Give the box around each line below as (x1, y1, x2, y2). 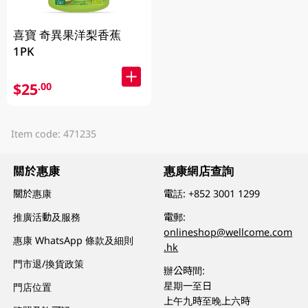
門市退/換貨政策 (13, 257, 85, 271)
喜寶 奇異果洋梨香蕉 (13, 26, 122, 43)
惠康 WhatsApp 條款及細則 (13, 234, 134, 247)
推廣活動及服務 (13, 210, 81, 224)
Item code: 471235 (10, 127, 96, 141)
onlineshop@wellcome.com (164, 225, 293, 239)
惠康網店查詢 (164, 162, 234, 179)
